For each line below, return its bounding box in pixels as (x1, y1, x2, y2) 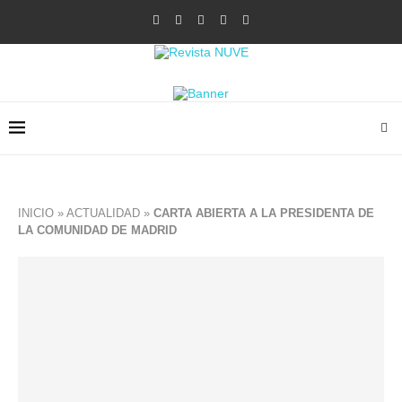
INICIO (18, 206, 54, 220)
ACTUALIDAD (66, 206, 140, 220)
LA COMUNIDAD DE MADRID (18, 223, 177, 237)
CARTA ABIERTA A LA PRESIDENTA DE (153, 206, 374, 220)
